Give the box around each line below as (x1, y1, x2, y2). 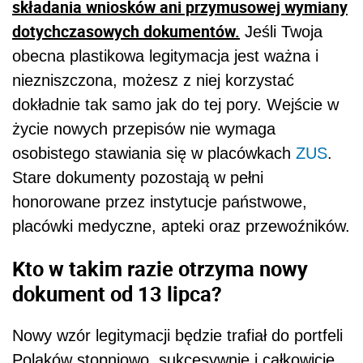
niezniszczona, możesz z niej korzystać (12, 71, 294, 90)
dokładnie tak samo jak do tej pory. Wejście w (12, 96, 339, 114)
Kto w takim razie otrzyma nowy (12, 254, 308, 282)
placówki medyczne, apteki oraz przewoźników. (12, 217, 350, 236)
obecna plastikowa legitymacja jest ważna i (12, 47, 318, 66)
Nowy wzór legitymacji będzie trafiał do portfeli (12, 327, 343, 345)
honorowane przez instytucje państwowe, (12, 193, 307, 211)
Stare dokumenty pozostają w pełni (12, 169, 263, 187)
